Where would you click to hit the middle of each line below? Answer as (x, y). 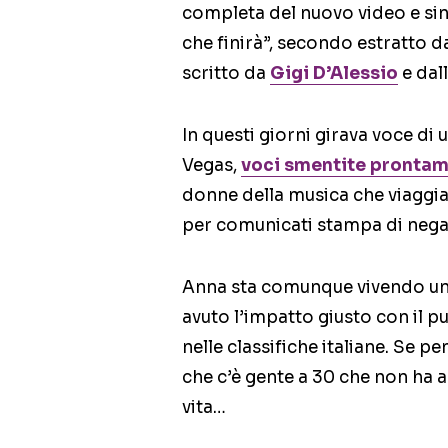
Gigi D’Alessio (334, 74)
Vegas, (211, 166)
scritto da (226, 74)
